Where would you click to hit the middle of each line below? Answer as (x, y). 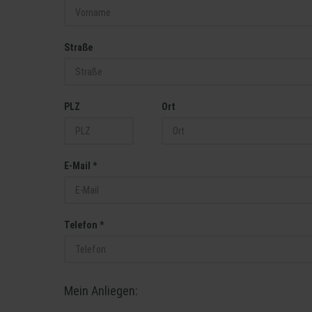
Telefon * (84, 225)
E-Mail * (80, 166)
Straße (78, 47)
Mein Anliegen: (101, 291)
